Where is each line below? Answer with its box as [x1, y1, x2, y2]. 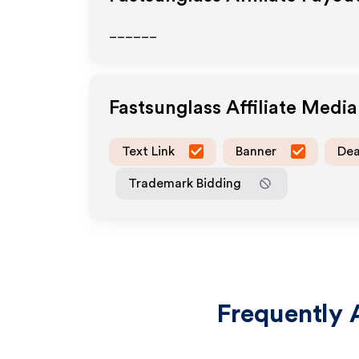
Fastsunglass [109, 99, 221, 118]
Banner [236, 144, 276, 158]
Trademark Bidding [128, 176, 241, 190]
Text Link [122, 144, 175, 158]
